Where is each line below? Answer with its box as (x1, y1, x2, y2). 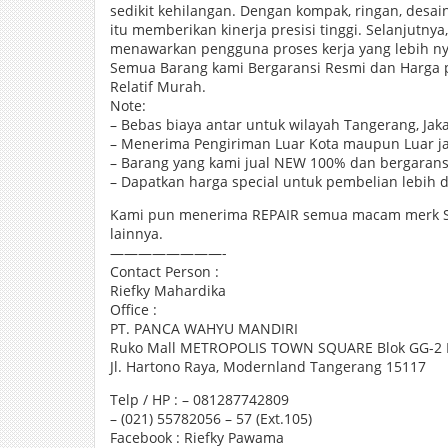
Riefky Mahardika (110, 281, 226, 300)
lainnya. (110, 224, 163, 243)
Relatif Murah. (110, 77, 206, 96)
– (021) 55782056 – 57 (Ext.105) (110, 409, 312, 428)
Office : (110, 300, 157, 319)
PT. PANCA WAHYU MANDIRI (110, 319, 298, 338)
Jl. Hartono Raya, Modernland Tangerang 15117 (110, 357, 426, 376)
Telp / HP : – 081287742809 (110, 390, 289, 409)
